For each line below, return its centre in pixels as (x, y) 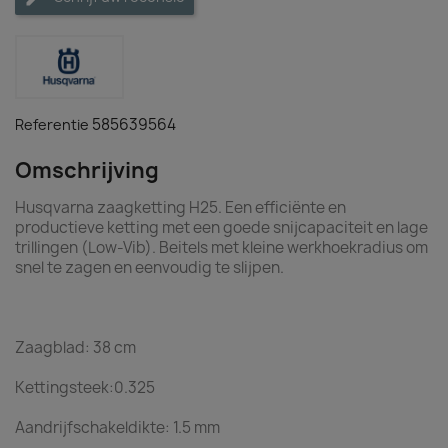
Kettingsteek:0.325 (85, 387)
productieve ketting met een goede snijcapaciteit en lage (221, 227)
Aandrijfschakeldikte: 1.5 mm (117, 427)
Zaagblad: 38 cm (75, 347)
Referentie (52, 124)
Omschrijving (87, 170)
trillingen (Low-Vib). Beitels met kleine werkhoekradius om (221, 247)
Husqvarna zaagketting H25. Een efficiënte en (180, 207)
